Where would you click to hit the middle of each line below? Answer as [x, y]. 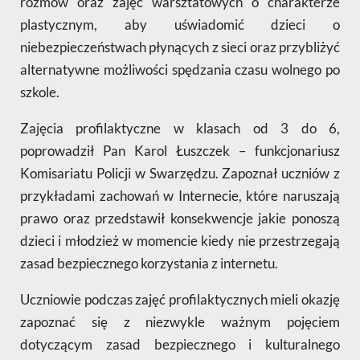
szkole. [40, 92]
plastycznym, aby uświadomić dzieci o [180, 25]
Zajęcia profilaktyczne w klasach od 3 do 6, [180, 128]
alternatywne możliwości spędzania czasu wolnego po [180, 70]
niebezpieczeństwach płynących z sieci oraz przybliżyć [180, 47]
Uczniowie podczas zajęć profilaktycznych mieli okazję [180, 299]
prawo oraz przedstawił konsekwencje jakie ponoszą [180, 218]
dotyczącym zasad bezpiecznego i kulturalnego [180, 344]
